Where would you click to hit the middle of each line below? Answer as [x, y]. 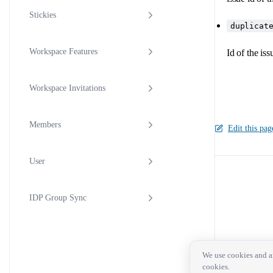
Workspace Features [63, 52]
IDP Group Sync [58, 198]
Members [45, 125]
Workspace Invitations [67, 88]
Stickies [43, 15]
